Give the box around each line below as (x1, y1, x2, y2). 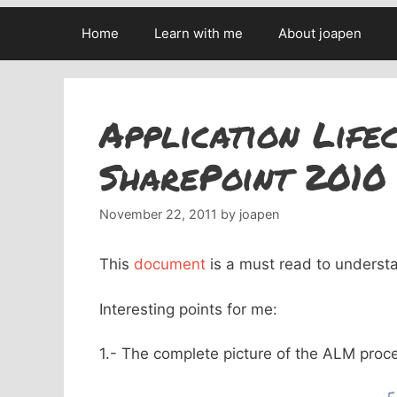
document (134, 255, 206, 274)
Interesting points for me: (99, 300, 277, 318)
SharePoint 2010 (99, 152, 386, 202)
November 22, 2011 (99, 206, 217, 222)
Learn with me (154, 25, 243, 42)
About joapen (278, 25, 362, 42)
